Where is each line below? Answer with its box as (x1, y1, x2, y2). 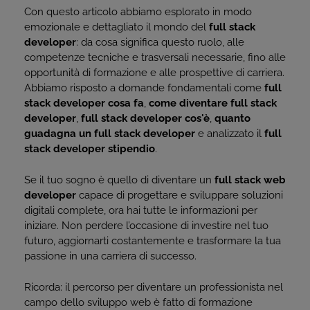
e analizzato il (195, 127, 264, 140)
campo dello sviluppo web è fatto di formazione (24, 296, 253, 309)
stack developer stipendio (24, 143, 155, 155)
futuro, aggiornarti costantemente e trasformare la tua (24, 235, 281, 247)
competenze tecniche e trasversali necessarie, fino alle (24, 51, 286, 64)
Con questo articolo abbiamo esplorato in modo (24, 6, 252, 18)
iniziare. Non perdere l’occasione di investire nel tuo (24, 219, 268, 232)
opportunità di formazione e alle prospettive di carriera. (24, 66, 284, 79)
